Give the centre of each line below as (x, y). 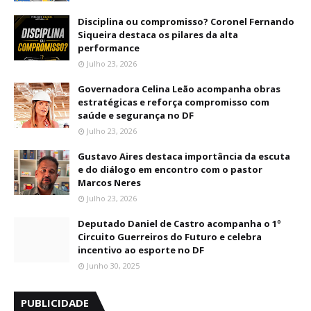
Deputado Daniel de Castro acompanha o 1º (179, 224)
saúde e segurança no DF (136, 116)
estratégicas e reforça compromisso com (174, 102)
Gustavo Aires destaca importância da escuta (184, 157)
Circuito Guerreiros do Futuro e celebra (170, 237)
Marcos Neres (109, 183)
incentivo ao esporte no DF (141, 250)
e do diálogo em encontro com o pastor (170, 170)
